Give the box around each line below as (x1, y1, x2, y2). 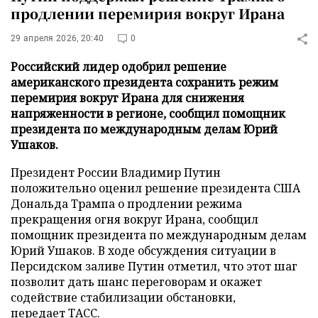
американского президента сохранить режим (11, 75, 278, 90)
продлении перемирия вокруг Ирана (11, 4, 285, 23)
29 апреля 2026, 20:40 (11, 33, 104, 43)
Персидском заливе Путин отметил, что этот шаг (11, 258, 297, 274)
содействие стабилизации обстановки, (11, 290, 236, 305)
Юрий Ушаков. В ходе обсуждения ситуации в (11, 243, 276, 258)
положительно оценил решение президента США (11, 180, 300, 196)
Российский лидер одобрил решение (11, 59, 226, 75)
